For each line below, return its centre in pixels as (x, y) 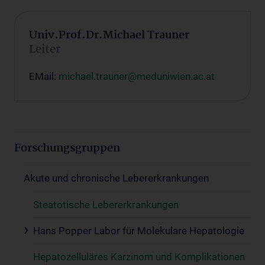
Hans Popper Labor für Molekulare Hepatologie (139, 230)
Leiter (45, 49)
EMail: (44, 76)
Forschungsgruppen (67, 148)
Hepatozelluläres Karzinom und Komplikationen (139, 256)
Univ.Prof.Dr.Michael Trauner (109, 35)
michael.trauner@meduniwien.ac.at (137, 76)
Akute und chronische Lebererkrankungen (116, 178)
